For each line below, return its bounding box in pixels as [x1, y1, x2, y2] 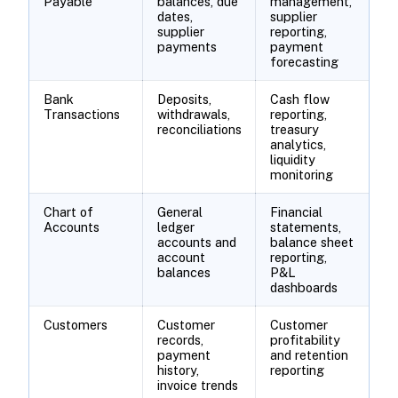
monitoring [269, 166, 333, 182]
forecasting [269, 53, 338, 69]
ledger [156, 219, 195, 235]
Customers [43, 316, 107, 332]
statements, [269, 219, 341, 235]
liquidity [269, 151, 315, 167]
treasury [269, 121, 319, 137]
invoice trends [156, 377, 238, 393]
